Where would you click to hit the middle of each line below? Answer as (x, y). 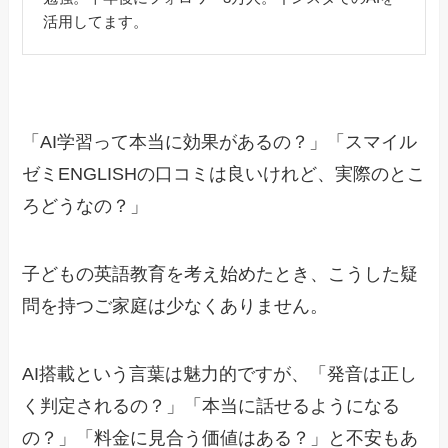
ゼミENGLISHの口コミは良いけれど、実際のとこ (224, 174)
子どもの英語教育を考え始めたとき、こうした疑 (220, 274)
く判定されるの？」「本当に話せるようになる (211, 405)
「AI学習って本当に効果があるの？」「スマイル (220, 142)
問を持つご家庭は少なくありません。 (175, 306)
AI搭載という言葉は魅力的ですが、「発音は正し (220, 373)
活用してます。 (95, 22)
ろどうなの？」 (85, 206)
